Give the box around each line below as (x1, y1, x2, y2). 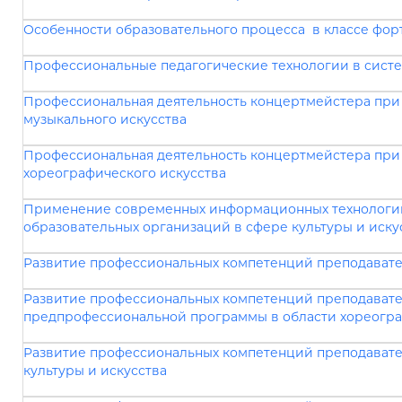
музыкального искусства (23, 111, 187, 127)
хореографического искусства (23, 165, 226, 181)
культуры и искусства (23, 363, 167, 379)
